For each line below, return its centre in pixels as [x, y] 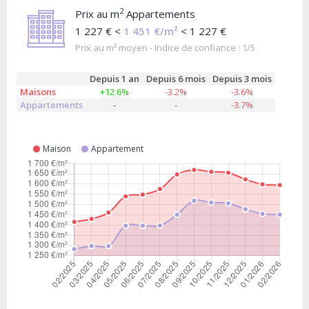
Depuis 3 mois [242, 79]
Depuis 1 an [114, 79]
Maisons [38, 92]
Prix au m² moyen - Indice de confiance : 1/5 [165, 48]
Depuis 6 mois [176, 79]
